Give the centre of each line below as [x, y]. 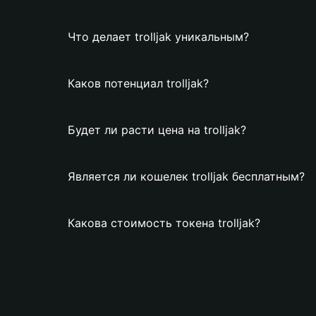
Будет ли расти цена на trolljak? [157, 130]
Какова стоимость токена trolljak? [164, 223]
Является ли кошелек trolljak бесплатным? [186, 176]
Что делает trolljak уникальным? [158, 37]
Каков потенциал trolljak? [138, 83]
